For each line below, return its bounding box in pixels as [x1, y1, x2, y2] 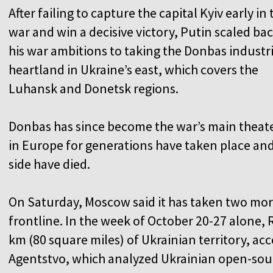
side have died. [9, 155, 90, 172]
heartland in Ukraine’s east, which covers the [9, 60, 258, 78]
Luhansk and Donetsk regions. [9, 79, 179, 97]
